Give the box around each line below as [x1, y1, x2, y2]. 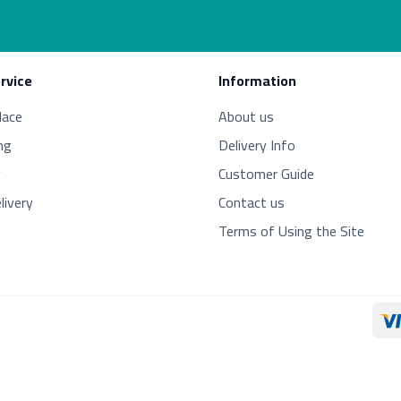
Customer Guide [218, 160, 314, 187]
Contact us [218, 189, 285, 216]
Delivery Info [218, 132, 295, 158]
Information [218, 67, 296, 94]
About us [218, 103, 274, 130]
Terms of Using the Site [218, 218, 364, 244]
